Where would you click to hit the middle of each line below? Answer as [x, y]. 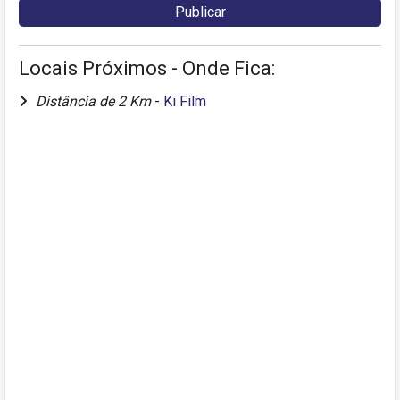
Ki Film [185, 102]
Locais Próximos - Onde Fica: [147, 69]
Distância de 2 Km [95, 102]
